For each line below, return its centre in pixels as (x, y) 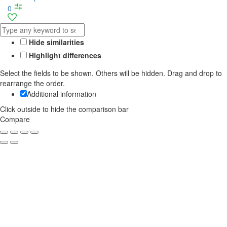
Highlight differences (64, 55)
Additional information (62, 93)
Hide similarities (55, 42)
